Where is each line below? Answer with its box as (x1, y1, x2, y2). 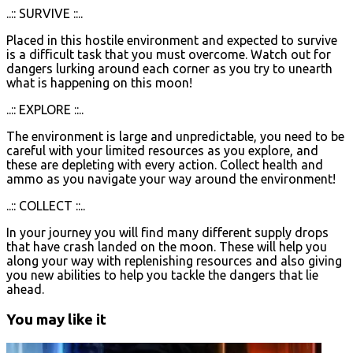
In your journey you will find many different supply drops (6, 225, 329, 240)
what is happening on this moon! (6, 75, 192, 90)
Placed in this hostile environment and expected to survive (6, 32, 337, 47)
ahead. (6, 281, 44, 296)
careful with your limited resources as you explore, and (6, 143, 318, 158)
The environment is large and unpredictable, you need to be (6, 128, 344, 143)
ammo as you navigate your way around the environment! (6, 171, 336, 186)
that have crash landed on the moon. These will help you (6, 239, 327, 254)
